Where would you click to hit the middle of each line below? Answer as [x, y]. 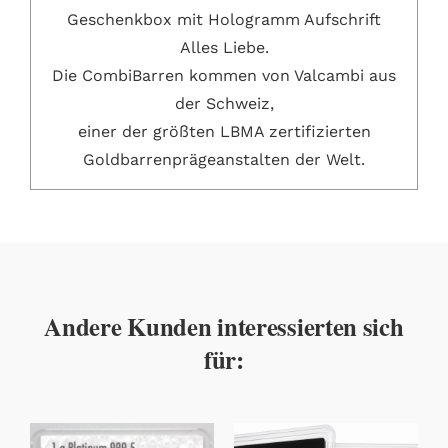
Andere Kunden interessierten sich [224, 326]
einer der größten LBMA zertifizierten [224, 131]
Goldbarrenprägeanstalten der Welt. [224, 159]
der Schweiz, [224, 103]
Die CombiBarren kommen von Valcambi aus [224, 75]
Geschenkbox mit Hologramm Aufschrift [224, 19]
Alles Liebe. [224, 47]
